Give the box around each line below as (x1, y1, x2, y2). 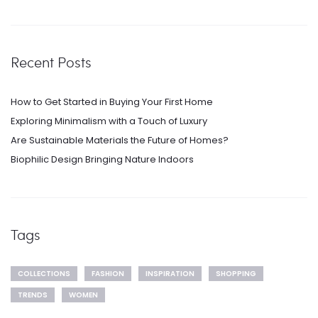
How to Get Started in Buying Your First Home (11, 94, 213, 109)
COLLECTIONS (18, 268, 70, 280)
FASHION (92, 268, 124, 280)
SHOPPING (216, 268, 256, 280)
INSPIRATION (146, 268, 194, 280)
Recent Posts (11, 52, 92, 72)
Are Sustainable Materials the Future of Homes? (11, 133, 229, 147)
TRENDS (18, 290, 48, 301)
